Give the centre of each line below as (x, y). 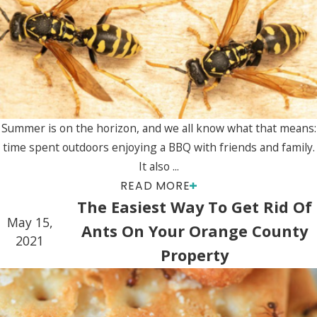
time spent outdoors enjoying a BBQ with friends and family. (158, 148)
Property (195, 255)
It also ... (158, 167)
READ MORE (155, 186)
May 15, (30, 223)
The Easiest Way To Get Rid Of (195, 207)
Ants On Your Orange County (195, 231)
